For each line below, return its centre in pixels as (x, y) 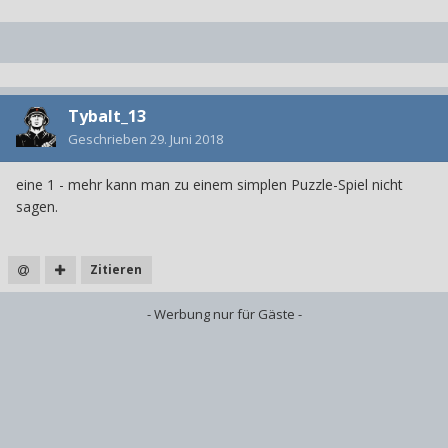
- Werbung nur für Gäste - (224, 314)
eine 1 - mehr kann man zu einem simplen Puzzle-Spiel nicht (209, 185)
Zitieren (116, 270)
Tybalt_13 (107, 116)
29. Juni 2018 (186, 139)
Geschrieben (109, 139)
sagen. (37, 207)
